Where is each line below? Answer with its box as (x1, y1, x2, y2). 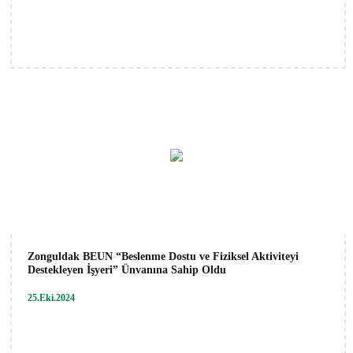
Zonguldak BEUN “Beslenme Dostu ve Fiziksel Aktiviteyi (28, 250, 299, 262)
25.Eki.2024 (28, 292, 75, 303)
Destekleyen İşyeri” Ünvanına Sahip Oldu (28, 263, 226, 276)
